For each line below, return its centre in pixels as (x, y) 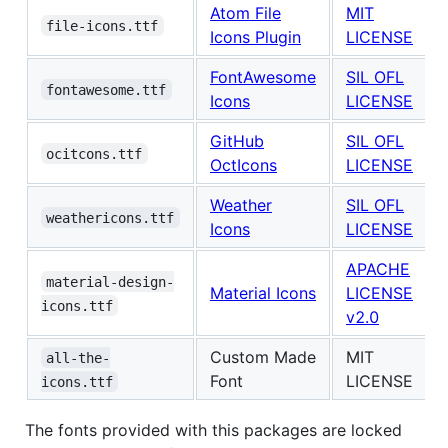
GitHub (237, 140)
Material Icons (263, 292)
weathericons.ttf (110, 217)
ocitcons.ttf (94, 153)
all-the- (78, 357)
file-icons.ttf (102, 25)
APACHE (378, 268)
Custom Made (263, 356)
